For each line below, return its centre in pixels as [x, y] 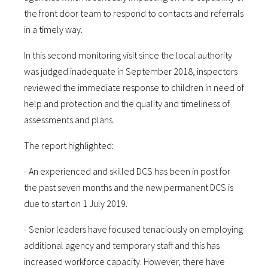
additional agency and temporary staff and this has [122, 245]
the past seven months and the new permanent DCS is [129, 187]
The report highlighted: [69, 145]
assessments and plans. [69, 120]
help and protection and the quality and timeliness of [127, 103]
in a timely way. [53, 29]
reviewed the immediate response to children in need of [134, 87]
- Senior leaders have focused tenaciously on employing [133, 229]
